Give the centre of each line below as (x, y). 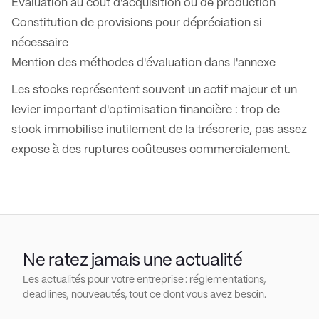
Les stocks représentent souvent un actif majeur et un (154, 90)
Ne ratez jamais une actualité (133, 261)
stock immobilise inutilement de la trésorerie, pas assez (159, 130)
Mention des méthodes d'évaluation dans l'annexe (143, 63)
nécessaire (40, 43)
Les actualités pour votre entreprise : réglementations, (145, 280)
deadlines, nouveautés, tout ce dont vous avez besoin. (145, 295)
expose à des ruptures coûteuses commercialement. (151, 150)
